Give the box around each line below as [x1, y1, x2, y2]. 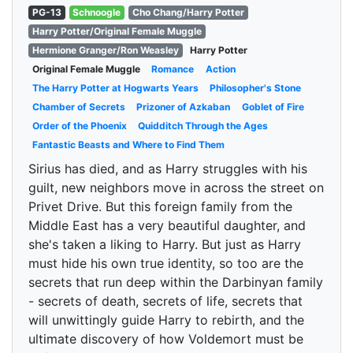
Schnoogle [72, 6, 121, 18]
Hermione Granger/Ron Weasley [32, 44, 179, 56]
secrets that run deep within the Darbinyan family [28, 274, 323, 290]
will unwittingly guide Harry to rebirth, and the [28, 312, 304, 328]
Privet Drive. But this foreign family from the [28, 199, 292, 214]
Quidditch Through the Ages [138, 120, 269, 132]
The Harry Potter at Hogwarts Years [32, 82, 199, 94]
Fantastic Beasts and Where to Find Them [32, 139, 225, 150]
